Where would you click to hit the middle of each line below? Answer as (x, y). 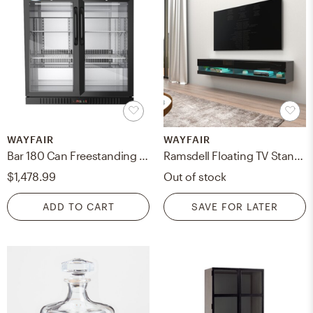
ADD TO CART (78, 206)
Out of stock (195, 176)
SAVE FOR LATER (235, 206)
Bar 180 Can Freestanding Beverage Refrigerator (144, 155)
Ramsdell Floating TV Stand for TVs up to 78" (299, 155)
